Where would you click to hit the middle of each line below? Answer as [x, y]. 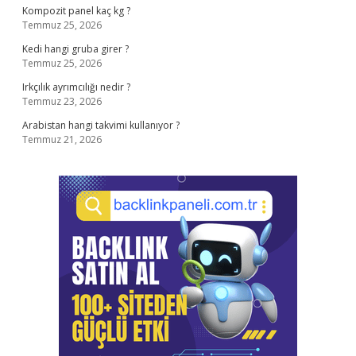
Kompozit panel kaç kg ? [76, 11]
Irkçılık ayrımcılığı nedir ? [76, 87]
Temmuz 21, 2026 [62, 139]
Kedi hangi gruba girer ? [75, 49]
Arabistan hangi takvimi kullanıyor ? [101, 125]
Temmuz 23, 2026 [62, 101]
